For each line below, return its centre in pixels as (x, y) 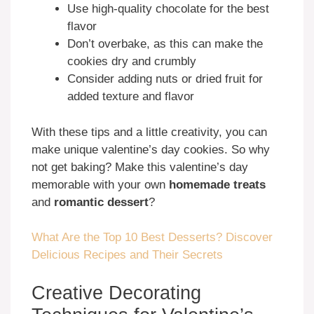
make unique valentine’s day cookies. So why (151, 149)
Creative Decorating (116, 293)
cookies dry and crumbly (132, 62)
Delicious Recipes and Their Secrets (127, 255)
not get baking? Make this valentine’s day (140, 167)
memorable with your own (100, 184)
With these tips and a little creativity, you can (149, 132)
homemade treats (217, 184)
